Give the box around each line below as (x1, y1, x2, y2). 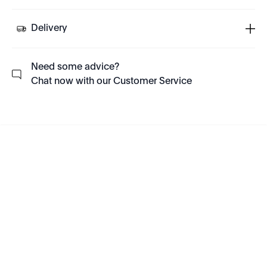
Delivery (31, 24, 67, 33)
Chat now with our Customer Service (31, 77, 192, 86)
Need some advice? (31, 63, 119, 72)
